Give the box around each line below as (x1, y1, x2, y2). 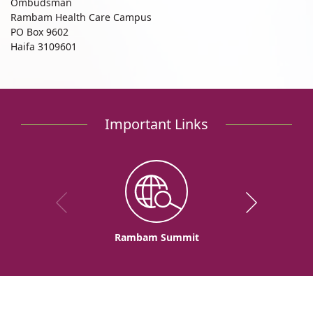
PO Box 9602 (10, 25, 68, 39)
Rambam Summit (114, 231, 199, 245)
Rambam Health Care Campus (10, 10, 152, 24)
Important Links (105, 115, 208, 134)
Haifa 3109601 (10, 40, 77, 54)
